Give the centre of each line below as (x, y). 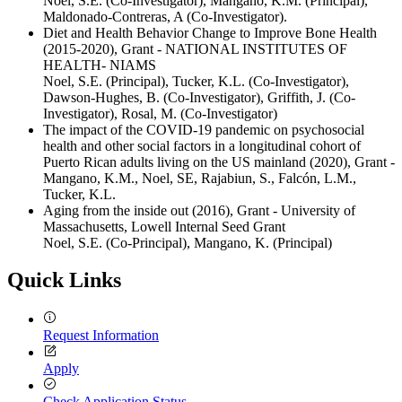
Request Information (101, 336)
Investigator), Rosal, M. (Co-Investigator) (160, 113)
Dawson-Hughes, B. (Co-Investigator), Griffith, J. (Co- (199, 97)
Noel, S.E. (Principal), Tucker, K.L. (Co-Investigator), (196, 81)
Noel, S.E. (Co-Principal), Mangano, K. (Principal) (188, 242)
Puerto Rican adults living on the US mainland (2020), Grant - (219, 162)
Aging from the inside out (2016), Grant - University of (199, 210)
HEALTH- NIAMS (100, 65)
